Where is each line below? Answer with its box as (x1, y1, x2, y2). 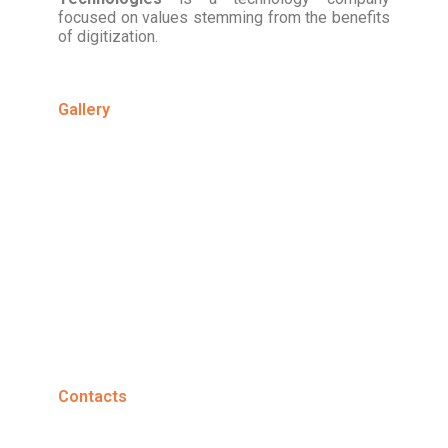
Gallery (58, 100, 110, 119)
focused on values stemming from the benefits (58, 8, 390, 27)
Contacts (58, 387, 127, 406)
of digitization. (58, 27, 158, 46)
